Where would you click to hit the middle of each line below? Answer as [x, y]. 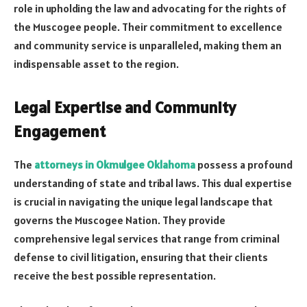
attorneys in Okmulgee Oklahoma [115, 164]
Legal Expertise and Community [125, 107]
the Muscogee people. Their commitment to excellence [148, 26]
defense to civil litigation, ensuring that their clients [141, 257]
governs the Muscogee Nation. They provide [120, 220]
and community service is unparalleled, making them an [148, 45]
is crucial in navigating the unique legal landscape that [143, 201]
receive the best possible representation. [115, 275]
